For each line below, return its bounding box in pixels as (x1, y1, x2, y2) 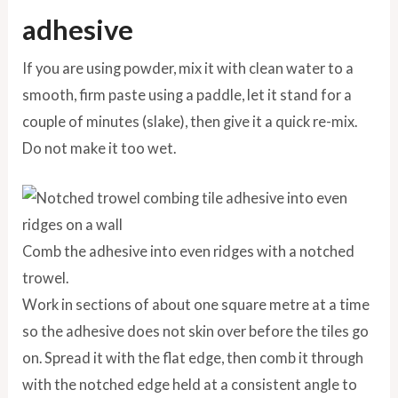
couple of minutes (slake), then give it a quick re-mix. (22, 113, 358, 131)
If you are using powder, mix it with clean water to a (22, 60, 354, 77)
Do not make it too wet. (22, 139, 177, 157)
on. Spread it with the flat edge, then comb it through (22, 349, 364, 367)
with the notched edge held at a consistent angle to (22, 376, 358, 394)
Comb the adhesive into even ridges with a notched (22, 243, 355, 260)
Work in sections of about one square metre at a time (22, 296, 370, 314)
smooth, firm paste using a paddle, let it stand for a (22, 86, 353, 104)
